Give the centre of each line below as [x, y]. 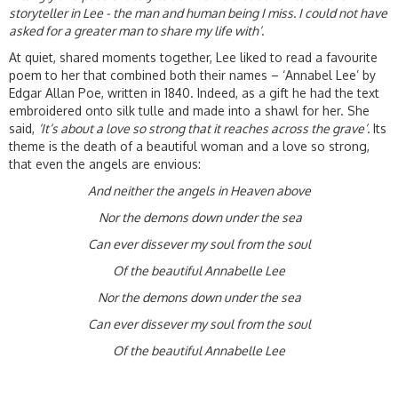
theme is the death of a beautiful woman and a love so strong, [189, 147]
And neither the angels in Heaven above [199, 191]
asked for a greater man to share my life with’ [135, 31]
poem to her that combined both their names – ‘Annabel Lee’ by [192, 76]
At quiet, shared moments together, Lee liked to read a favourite [193, 58]
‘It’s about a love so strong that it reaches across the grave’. [204, 129]
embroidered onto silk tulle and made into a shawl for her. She [189, 111]
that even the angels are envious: [105, 164]
